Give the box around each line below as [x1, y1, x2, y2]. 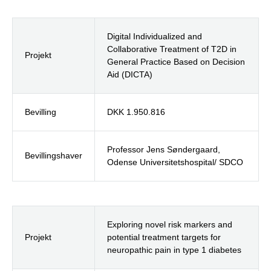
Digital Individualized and [107, 31, 202, 42]
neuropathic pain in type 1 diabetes [107, 245, 241, 255]
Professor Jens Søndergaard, [107, 145, 220, 155]
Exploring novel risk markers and [107, 220, 232, 230]
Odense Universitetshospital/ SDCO [107, 157, 243, 168]
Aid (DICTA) [107, 70, 155, 80]
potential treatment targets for [107, 232, 221, 243]
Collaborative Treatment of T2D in [107, 44, 237, 54]
